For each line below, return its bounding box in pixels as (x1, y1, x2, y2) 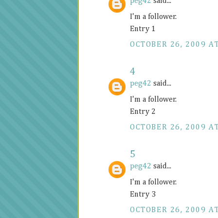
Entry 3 (130, 191, 156, 199)
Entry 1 (130, 25, 156, 34)
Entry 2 (130, 108, 156, 116)
